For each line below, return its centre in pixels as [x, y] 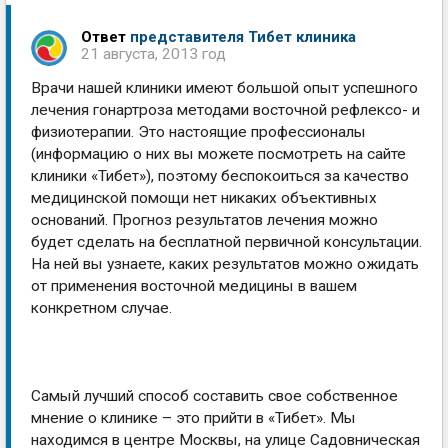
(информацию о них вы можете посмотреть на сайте [218, 154]
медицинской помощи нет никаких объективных [204, 198]
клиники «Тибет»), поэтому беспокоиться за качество [220, 176]
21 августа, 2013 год [153, 54]
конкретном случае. [101, 308]
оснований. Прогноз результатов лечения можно [204, 220]
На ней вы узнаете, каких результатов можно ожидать [225, 264]
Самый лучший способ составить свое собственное [214, 396]
